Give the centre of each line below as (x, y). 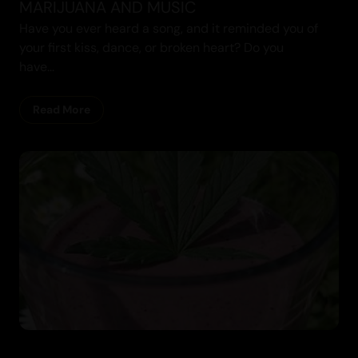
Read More (62, 109)
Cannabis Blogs (274, 315)
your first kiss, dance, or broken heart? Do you (151, 47)
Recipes (294, 91)
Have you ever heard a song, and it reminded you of (169, 28)
